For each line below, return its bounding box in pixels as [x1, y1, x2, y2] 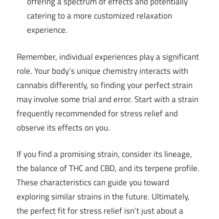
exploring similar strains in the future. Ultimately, [17, 190, 190, 203]
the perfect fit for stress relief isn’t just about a [17, 204, 183, 218]
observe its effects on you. [17, 121, 110, 134]
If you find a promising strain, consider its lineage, [17, 148, 192, 161]
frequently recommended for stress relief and [17, 107, 178, 120]
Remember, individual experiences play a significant [17, 50, 199, 63]
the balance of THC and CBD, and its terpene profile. [17, 162, 199, 175]
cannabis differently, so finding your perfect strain [17, 78, 193, 91]
